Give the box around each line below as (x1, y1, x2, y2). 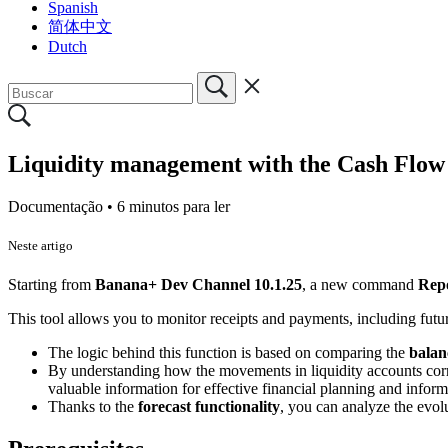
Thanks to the (48, 397, 138, 415)
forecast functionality (138, 397, 280, 415)
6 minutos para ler (117, 197, 230, 215)
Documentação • (8, 197, 117, 215)
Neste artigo (8, 237, 73, 253)
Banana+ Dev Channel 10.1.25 (95, 275, 302, 293)
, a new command (302, 275, 418, 293)
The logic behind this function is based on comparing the (48, 343, 409, 361)
